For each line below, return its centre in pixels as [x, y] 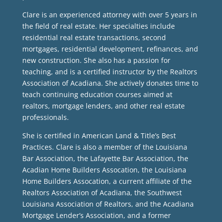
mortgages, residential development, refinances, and [110, 49]
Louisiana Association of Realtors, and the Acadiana [108, 204]
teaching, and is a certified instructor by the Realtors [110, 72]
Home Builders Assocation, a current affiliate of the [107, 181]
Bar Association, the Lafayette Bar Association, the [105, 159]
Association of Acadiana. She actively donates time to [110, 83]
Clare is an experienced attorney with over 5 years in [110, 15]
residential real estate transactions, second [94, 38]
